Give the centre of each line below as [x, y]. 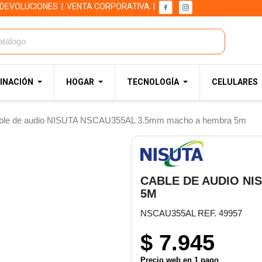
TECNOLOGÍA [153, 82]
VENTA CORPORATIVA [108, 7]
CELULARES [235, 82]
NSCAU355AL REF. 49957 [191, 213]
